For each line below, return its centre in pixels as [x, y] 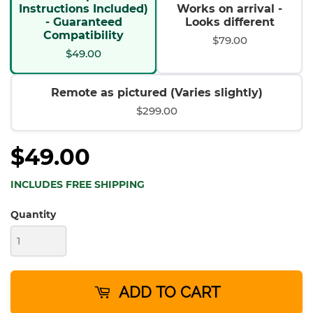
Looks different [230, 22]
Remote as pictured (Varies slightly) [156, 92]
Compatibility [83, 35]
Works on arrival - [230, 8]
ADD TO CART [169, 292]
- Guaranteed [83, 22]
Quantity [33, 214]
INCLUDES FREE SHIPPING [78, 184]
